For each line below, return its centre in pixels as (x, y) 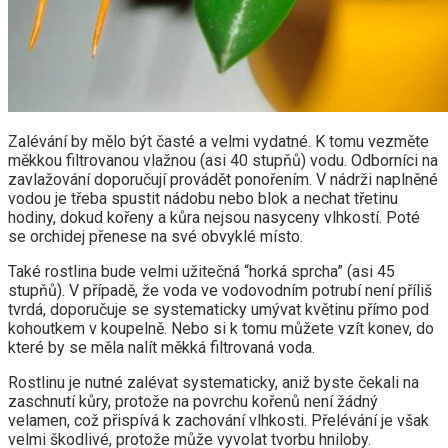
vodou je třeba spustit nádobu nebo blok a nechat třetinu (203, 198)
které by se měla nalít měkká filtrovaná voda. (161, 347)
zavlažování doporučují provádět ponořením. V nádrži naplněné (223, 179)
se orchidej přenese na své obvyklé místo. (155, 236)
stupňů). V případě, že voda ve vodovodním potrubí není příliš (220, 290)
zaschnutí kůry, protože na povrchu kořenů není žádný (193, 401)
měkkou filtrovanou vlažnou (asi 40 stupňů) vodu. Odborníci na (223, 160)
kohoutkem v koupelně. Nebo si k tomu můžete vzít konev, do (221, 328)
